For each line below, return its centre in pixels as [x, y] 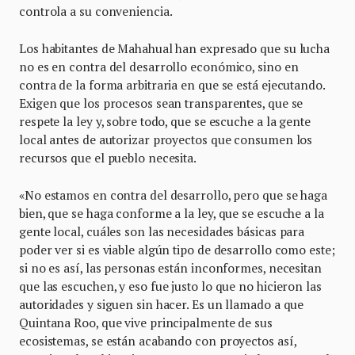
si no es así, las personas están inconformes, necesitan [170, 268]
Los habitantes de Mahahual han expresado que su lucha [175, 49]
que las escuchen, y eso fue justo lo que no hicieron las [170, 286]
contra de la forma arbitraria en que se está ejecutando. [172, 85]
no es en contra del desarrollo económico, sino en [159, 67]
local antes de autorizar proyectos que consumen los [166, 140]
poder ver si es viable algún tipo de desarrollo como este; [177, 250]
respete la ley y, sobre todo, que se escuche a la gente [165, 122]
